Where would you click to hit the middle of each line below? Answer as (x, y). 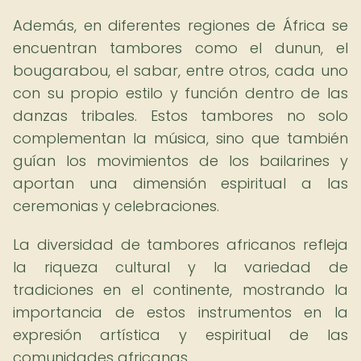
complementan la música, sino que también (180, 138)
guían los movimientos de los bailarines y (180, 161)
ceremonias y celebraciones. (116, 206)
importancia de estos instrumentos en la (180, 312)
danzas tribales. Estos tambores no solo (180, 116)
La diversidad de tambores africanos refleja (180, 245)
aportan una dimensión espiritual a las (180, 183)
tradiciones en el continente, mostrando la (180, 290)
